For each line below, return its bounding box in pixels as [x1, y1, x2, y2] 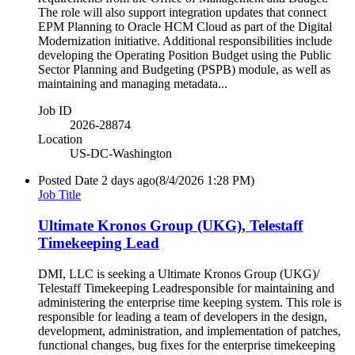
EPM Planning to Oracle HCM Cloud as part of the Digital [38, 20, 332, 34]
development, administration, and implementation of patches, [38, 323, 341, 338]
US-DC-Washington [70, 147, 172, 161]
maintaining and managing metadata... [38, 77, 227, 91]
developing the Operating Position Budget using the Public [38, 48, 331, 63]
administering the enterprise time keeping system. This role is [38, 295, 342, 309]
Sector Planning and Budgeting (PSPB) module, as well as [38, 63, 330, 77]
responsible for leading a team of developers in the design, [38, 309, 327, 323]
